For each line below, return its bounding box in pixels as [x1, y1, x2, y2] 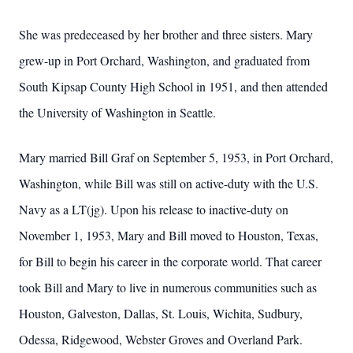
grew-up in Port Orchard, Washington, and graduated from [19, 52, 310, 69]
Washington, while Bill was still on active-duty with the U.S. [19, 175, 318, 191]
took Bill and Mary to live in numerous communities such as [19, 279, 317, 295]
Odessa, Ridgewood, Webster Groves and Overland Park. [19, 331, 303, 347]
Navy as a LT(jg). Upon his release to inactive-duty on [19, 201, 288, 217]
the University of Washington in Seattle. [19, 104, 216, 121]
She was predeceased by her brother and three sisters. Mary [19, 26, 313, 43]
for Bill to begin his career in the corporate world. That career [19, 253, 321, 269]
